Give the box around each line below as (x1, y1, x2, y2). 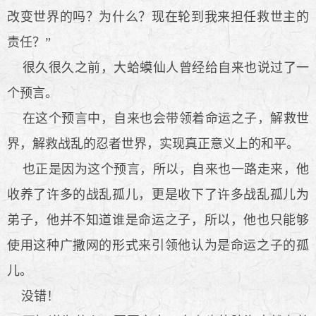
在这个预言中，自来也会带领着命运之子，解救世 (7, 111, 309, 126)
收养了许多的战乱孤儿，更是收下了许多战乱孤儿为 (7, 187, 309, 202)
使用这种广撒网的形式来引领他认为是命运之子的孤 (7, 238, 309, 253)
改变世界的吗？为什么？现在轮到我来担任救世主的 (7, 9, 309, 24)
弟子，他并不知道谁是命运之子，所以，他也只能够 (7, 212, 309, 227)
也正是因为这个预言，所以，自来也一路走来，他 (7, 162, 309, 176)
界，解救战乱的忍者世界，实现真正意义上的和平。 (7, 136, 299, 151)
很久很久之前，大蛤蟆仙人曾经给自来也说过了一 (7, 60, 309, 75)
